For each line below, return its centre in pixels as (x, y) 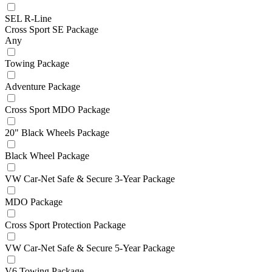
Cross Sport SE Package (52, 29)
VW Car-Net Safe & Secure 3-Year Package (90, 178)
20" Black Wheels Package (57, 132)
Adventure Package (42, 86)
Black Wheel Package (47, 155)
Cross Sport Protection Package (65, 225)
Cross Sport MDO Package (57, 109)
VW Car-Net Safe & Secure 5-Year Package (90, 248)
